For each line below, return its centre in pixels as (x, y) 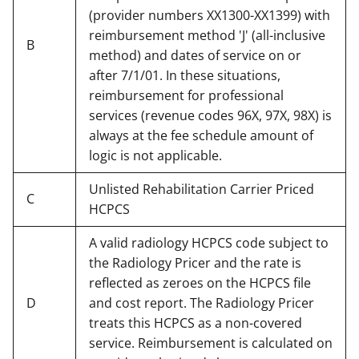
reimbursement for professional (186, 95)
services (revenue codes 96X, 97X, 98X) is (210, 115)
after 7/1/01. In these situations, (185, 75)
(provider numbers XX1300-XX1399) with (210, 15)
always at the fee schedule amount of (201, 135)
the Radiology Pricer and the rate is (195, 262)
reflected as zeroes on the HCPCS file (200, 282)
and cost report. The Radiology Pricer (202, 303)
